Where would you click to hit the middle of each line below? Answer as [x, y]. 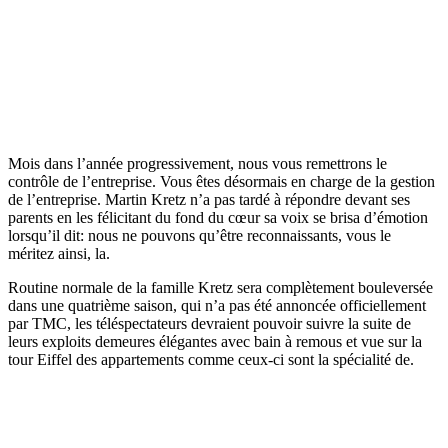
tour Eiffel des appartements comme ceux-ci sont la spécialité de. [211, 360]
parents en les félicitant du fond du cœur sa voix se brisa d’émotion [218, 218]
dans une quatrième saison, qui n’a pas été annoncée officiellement [217, 306]
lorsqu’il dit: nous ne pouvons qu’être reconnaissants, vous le [199, 236]
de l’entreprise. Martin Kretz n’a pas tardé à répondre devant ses [209, 200]
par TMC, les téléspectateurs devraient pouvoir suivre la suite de [209, 324]
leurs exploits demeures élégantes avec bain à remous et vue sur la [215, 342]
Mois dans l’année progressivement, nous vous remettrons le [197, 164]
